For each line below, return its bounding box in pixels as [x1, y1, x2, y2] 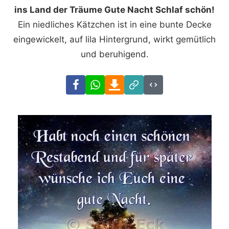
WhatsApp [104, 76, 147, 87]
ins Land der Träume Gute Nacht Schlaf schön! [14, 4, 215, 15]
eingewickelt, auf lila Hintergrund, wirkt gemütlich [13, 34, 216, 44]
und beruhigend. [80, 49, 149, 59]
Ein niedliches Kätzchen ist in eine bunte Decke [17, 19, 212, 30]
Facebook [85, 76, 125, 87]
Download [124, 76, 165, 87]
